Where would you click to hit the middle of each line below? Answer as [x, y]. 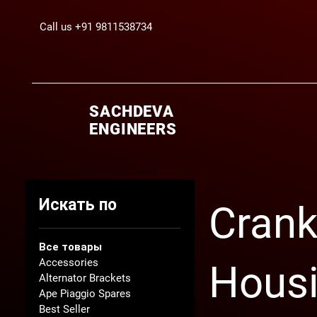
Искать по [78, 204]
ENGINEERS [133, 129]
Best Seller [64, 309]
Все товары [70, 247]
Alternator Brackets [85, 278]
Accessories [69, 262]
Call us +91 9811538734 [96, 27]
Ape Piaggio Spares [85, 293]
